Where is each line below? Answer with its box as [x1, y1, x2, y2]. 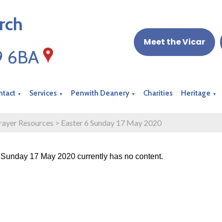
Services [29, 88, 57, 98]
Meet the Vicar [143, 36, 205, 48]
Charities [143, 88, 173, 98]
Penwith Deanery [71, 88, 130, 98]
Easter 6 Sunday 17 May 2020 [61, 117, 162, 127]
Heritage [181, 88, 211, 98]
